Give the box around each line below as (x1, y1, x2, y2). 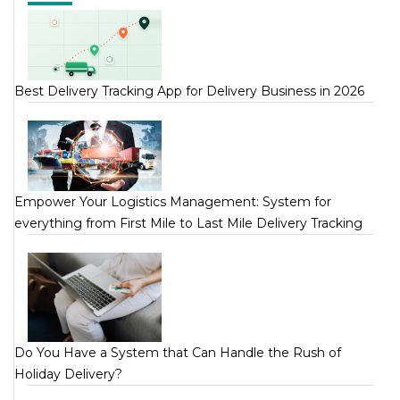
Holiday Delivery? (14, 365, 122, 382)
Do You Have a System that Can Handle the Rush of (14, 344, 341, 361)
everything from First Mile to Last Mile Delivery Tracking (14, 214, 362, 231)
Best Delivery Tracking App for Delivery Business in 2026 (14, 82, 364, 99)
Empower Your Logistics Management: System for (14, 193, 331, 210)
